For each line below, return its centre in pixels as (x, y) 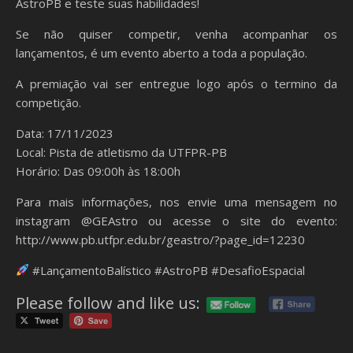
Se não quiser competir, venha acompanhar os (176, 33)
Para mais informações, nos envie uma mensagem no (176, 201)
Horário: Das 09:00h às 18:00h (98, 171)
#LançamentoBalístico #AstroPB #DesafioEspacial (167, 270)
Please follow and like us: (108, 303)
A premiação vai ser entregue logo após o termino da (176, 83)
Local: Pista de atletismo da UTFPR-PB (121, 152)
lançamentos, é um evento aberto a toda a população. (162, 52)
